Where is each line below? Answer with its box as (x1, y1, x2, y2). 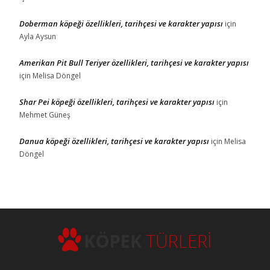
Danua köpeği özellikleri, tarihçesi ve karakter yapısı (19, 135, 209, 146)
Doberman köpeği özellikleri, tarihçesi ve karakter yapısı (19, 17, 223, 29)
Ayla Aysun (19, 31, 56, 42)
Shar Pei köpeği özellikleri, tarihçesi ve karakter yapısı (19, 96, 215, 107)
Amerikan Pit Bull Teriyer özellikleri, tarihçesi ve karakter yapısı (19, 57, 251, 68)
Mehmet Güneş (19, 109, 71, 120)
